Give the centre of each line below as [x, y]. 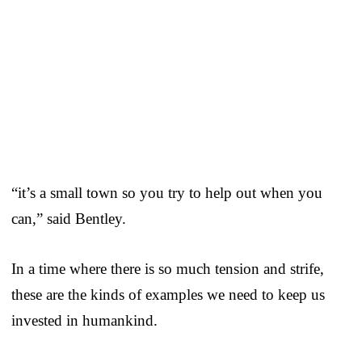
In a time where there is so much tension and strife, [168, 268]
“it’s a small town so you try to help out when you [167, 192]
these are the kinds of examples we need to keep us [168, 294]
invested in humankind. [84, 320]
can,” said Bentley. [69, 218]
